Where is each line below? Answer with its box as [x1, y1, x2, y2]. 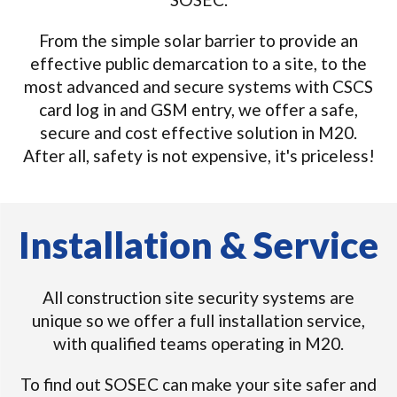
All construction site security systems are [43, 287, 354, 307]
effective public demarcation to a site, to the [30, 53, 367, 74]
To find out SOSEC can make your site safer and [20, 374, 377, 394]
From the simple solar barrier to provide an [39, 30, 358, 51]
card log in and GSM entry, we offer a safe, [39, 99, 358, 120]
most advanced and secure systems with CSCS [24, 76, 373, 97]
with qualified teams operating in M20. [53, 333, 344, 354]
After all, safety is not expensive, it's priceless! [22, 145, 375, 166]
